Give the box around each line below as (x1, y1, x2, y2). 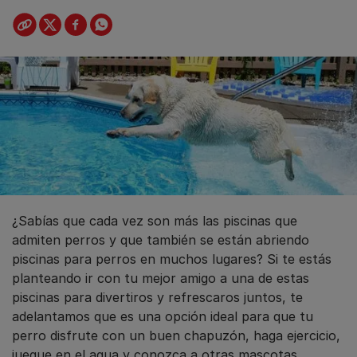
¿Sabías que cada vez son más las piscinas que (12, 212, 297, 229)
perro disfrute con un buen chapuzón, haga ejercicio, (12, 327, 340, 343)
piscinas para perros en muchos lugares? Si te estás (12, 250, 331, 267)
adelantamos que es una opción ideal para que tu (12, 308, 313, 324)
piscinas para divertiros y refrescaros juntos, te (12, 288, 303, 305)
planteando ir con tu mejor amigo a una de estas (12, 269, 309, 286)
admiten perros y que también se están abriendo (12, 231, 309, 248)
